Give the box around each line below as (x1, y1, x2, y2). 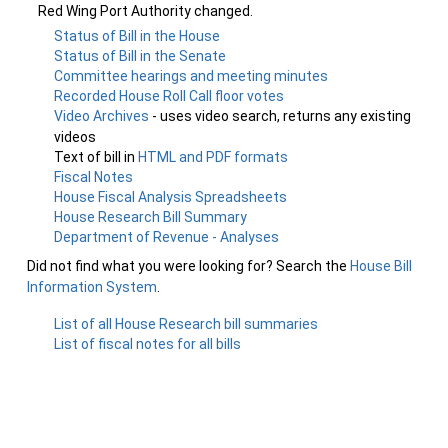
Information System (27, 279, 157, 295)
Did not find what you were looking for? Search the (27, 258, 350, 274)
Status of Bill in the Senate (54, 48, 227, 64)
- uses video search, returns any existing (152, 108, 412, 124)
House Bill (350, 258, 412, 274)
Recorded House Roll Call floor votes (54, 88, 285, 104)
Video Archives (54, 108, 153, 124)
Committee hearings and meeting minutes (54, 68, 329, 84)
